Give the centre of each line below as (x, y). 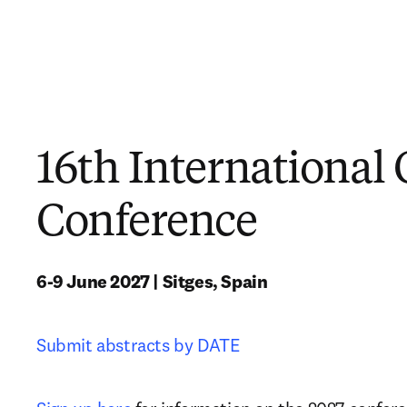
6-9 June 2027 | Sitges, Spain (152, 281)
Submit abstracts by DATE (139, 345)
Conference (147, 223)
